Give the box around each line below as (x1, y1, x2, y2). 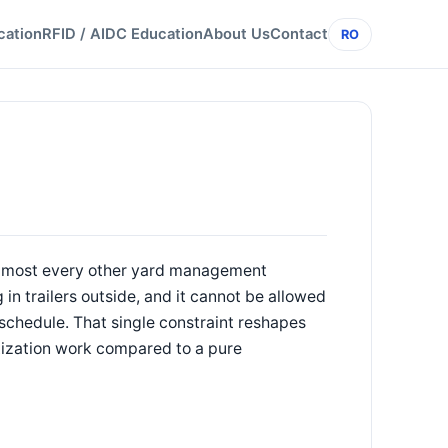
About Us (203, 25, 270, 43)
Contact (270, 25, 328, 43)
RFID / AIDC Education (42, 25, 203, 43)
